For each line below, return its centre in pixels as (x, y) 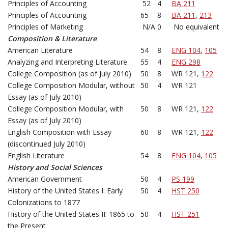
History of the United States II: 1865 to (71, 214)
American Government (45, 179)
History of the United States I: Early (65, 191)
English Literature (36, 155)
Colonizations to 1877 (44, 202)
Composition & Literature (52, 38)
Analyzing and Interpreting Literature (67, 62)
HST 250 (186, 191)
